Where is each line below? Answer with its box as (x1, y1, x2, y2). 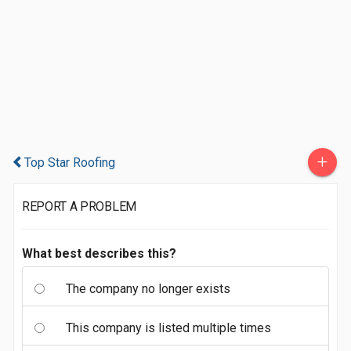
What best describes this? (22, 246, 176, 261)
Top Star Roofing (24, 155, 115, 170)
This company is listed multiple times (66, 320, 271, 335)
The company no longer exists (66, 281, 230, 296)
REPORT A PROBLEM (22, 199, 136, 214)
